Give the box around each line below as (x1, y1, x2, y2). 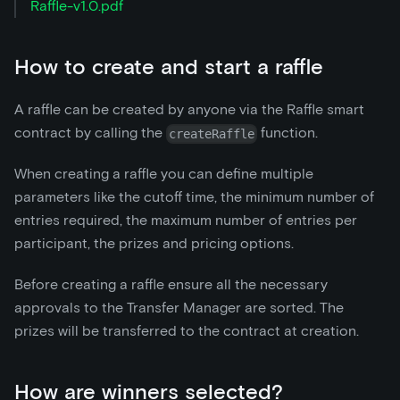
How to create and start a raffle (14, 54, 323, 80)
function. (257, 124, 319, 142)
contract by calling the (14, 124, 166, 142)
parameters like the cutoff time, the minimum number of (14, 188, 374, 206)
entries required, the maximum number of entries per (14, 212, 357, 229)
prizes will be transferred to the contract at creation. (14, 322, 359, 340)
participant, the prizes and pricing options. (14, 235, 294, 253)
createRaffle (169, 126, 255, 141)
